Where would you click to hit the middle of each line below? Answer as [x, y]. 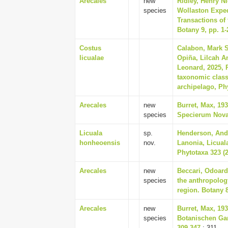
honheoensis [100, 143]
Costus [90, 48]
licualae [92, 58]
